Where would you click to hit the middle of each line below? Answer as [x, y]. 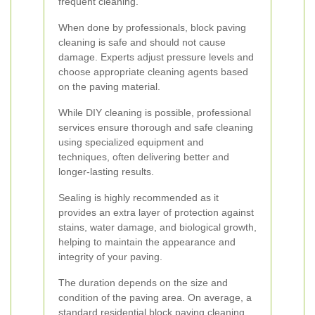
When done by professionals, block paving [152, 27]
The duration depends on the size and [143, 283]
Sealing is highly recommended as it [139, 198]
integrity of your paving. [110, 257]
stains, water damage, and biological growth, [157, 227]
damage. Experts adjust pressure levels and [156, 57]
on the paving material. [109, 86]
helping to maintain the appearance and [147, 242]
